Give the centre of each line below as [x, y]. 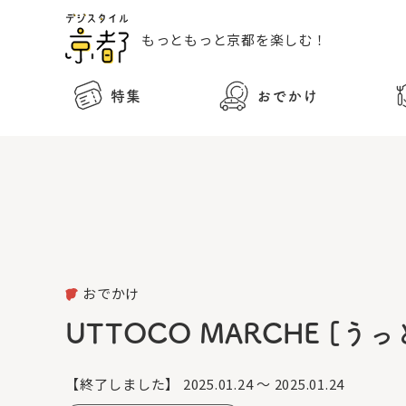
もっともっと [184, 39]
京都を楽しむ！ [277, 39]
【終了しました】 [122, 384]
